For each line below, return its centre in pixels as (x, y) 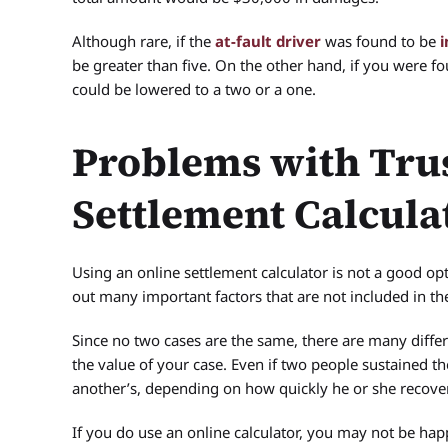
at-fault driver (268, 41)
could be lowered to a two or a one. (194, 89)
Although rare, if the (143, 41)
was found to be (380, 41)
